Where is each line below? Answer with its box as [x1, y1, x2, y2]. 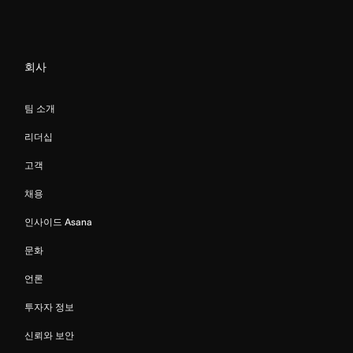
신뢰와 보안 [24, 329, 74, 340]
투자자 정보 [24, 301, 74, 312]
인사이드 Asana [24, 216, 92, 227]
